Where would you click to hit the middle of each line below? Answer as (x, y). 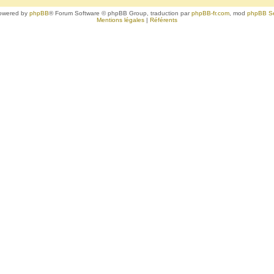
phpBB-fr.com (210, 13)
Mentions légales (120, 20)
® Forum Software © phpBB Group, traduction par (120, 13)
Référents (164, 20)
